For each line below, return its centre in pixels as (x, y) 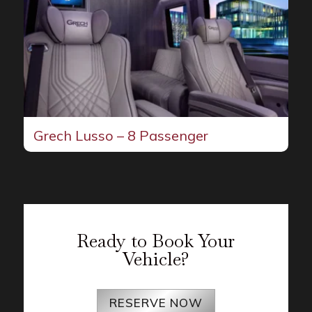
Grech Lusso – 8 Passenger (120, 136)
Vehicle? (156, 259)
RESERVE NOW (156, 303)
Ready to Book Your (156, 241)
